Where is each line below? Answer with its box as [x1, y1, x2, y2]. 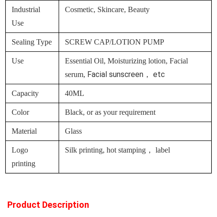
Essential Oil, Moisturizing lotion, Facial [65, 57, 188, 65]
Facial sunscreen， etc [87, 70, 165, 79]
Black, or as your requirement [65, 108, 156, 117]
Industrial [12, 5, 41, 14]
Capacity [12, 89, 39, 98]
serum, [65, 70, 88, 79]
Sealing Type [12, 38, 52, 46]
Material [12, 127, 37, 136]
